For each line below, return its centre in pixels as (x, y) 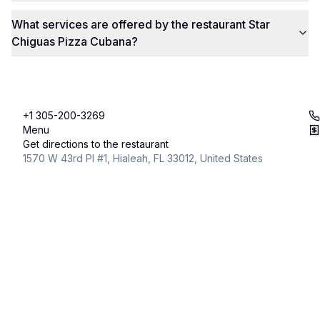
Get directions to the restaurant (96, 144)
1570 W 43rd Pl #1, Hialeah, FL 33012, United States (143, 158)
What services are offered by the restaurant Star (141, 24)
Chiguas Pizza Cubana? (75, 41)
